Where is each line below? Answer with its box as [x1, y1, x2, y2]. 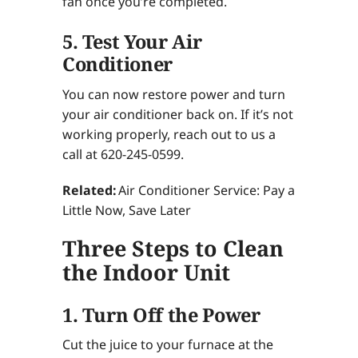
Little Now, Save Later [62, 201, 191, 220]
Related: [62, 181, 118, 200]
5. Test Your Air [62, 29, 202, 55]
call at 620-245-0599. [62, 145, 184, 164]
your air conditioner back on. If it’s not [62, 105, 293, 124]
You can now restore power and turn [62, 86, 285, 104]
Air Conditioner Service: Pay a [117, 181, 295, 200]
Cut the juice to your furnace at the [62, 336, 273, 354]
